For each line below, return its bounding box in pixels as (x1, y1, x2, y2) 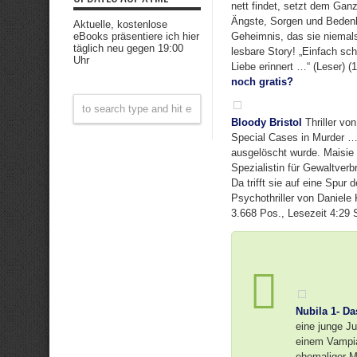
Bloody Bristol (231, 116, 302, 128)
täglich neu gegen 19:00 (73, 42, 183, 54)
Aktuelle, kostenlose (73, 18, 167, 30)
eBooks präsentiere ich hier (73, 30, 199, 42)
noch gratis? (231, 76, 293, 88)
